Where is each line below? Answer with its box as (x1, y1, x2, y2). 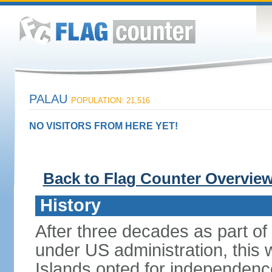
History (39, 195, 101, 215)
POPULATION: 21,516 (70, 96, 150, 105)
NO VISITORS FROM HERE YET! (29, 121, 178, 131)
